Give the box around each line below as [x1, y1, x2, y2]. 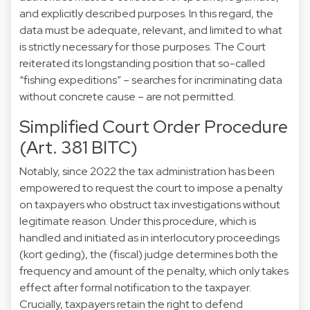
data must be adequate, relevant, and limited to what [19, 22, 282, 37]
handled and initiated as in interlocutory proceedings [19, 230, 280, 245]
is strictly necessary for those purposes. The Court [19, 39, 266, 54]
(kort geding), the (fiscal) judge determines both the [19, 246, 278, 262]
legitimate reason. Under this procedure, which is [19, 213, 256, 228]
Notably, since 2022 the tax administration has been [19, 163, 275, 179]
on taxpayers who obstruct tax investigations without [19, 197, 280, 212]
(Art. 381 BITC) [19, 135, 138, 159]
